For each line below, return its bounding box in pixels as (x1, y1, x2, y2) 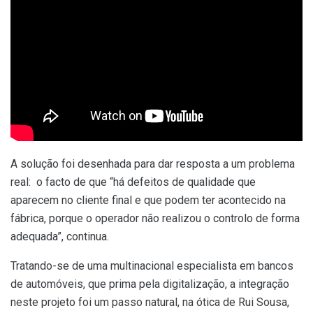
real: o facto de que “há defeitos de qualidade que (10, 175, 256, 189)
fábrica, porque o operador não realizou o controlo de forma (10, 211, 300, 225)
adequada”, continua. (10, 229, 109, 243)
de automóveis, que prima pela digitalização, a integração (10, 277, 289, 291)
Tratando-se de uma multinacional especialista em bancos (10, 259, 293, 272)
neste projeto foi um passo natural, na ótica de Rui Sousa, (10, 295, 289, 309)
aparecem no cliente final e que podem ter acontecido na (10, 193, 286, 207)
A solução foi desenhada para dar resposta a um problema (10, 156, 295, 170)
